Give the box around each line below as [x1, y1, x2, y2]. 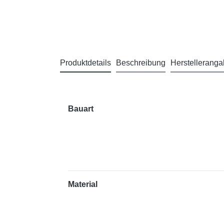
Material [68, 180, 97, 189]
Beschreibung [116, 58, 165, 67]
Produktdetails [60, 58, 111, 67]
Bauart [68, 104, 93, 113]
